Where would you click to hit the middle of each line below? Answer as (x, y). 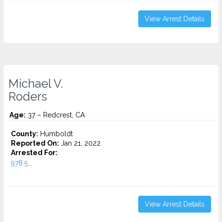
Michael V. (36, 84)
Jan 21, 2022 (80, 143)
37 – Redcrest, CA (55, 115)
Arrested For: (34, 153)
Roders (28, 97)
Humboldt (55, 134)
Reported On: (35, 143)
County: (25, 134)
